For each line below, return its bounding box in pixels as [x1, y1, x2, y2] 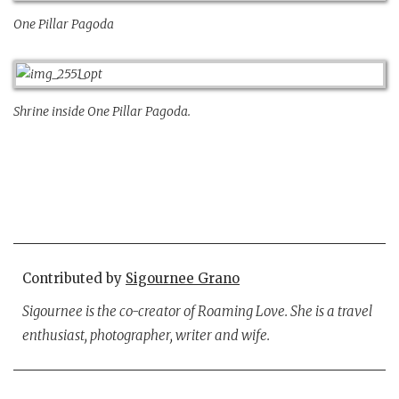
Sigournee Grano [126, 269, 240, 287]
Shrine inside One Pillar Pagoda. [13, 103, 191, 120]
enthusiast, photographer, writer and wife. [22, 326, 270, 344]
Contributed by [22, 269, 126, 287]
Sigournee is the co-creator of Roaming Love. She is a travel [22, 302, 372, 320]
